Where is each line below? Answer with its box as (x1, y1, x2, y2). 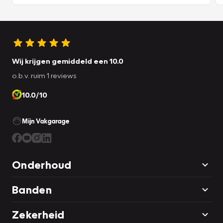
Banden (12, 182, 52, 196)
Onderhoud (12, 157, 72, 171)
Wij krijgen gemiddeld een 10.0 (12, 56, 123, 65)
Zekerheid (12, 207, 65, 221)
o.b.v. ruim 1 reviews (12, 70, 77, 80)
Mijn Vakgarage (22, 116, 70, 125)
